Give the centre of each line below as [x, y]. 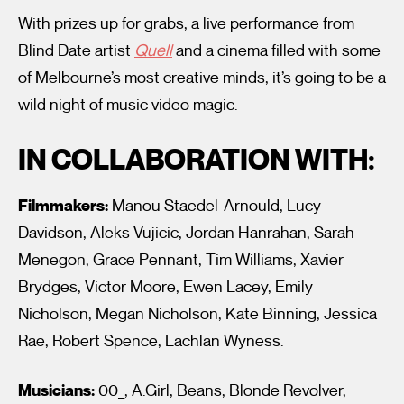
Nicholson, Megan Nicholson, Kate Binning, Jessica [197, 313]
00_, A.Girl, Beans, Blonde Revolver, [220, 390]
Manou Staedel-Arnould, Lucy [215, 205]
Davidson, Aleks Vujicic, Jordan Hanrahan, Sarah [186, 232]
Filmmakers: [63, 205]
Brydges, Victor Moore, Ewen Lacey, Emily [165, 286]
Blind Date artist [76, 51]
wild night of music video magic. [128, 105]
